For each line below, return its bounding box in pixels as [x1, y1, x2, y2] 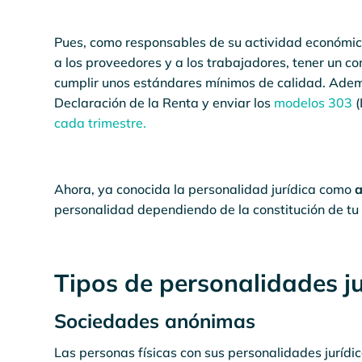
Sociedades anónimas [54, 309, 256, 333]
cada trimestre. [54, 115, 147, 131]
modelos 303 [274, 95, 353, 111]
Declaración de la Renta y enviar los [54, 95, 275, 111]
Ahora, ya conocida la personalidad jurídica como [54, 181, 356, 197]
